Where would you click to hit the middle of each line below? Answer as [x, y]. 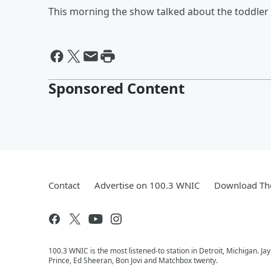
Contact [64, 185]
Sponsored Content [116, 88]
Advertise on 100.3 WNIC [147, 185]
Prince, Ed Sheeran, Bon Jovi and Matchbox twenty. [133, 260]
